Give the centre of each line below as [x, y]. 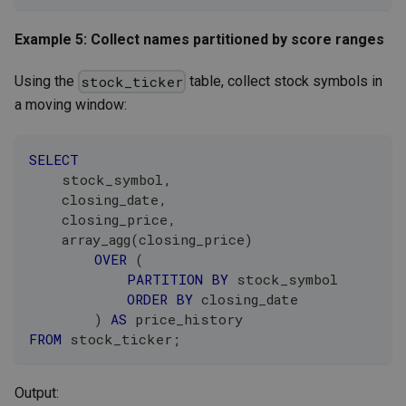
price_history [185, 319]
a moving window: [71, 104]
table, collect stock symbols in [285, 81]
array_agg [80, 239]
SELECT [54, 159]
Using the [46, 81]
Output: [37, 392]
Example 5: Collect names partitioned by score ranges [199, 39]
